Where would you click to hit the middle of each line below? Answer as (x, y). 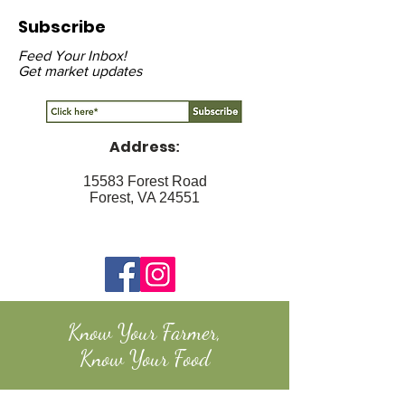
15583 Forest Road (145, 181)
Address (142, 147)
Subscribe (62, 27)
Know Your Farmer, (145, 332)
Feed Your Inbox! (72, 56)
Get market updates (80, 71)
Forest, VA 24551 (145, 198)
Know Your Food (145, 358)
